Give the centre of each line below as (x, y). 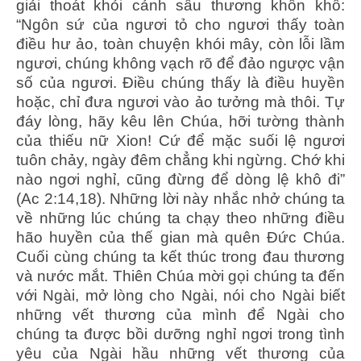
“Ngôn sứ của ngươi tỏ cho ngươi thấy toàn (180, 24)
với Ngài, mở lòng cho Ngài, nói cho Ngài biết (180, 295)
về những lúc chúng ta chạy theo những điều (180, 218)
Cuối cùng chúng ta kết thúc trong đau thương (180, 256)
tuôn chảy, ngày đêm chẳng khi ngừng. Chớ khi (180, 160)
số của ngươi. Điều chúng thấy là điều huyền (180, 82)
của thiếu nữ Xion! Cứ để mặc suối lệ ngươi (180, 140)
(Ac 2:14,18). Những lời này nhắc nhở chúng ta (180, 198)
